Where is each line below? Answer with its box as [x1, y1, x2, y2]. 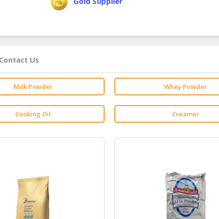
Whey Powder [164, 82, 208, 91]
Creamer [172, 109, 200, 119]
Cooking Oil [15, 109, 51, 119]
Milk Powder [13, 82, 53, 91]
